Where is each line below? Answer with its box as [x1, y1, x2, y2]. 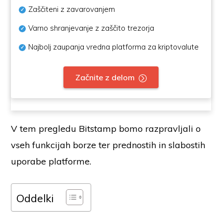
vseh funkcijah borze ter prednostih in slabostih [11, 139, 206, 151]
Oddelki [16, 191, 54, 205]
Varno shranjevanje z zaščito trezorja [28, 23, 155, 33]
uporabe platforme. [11, 156, 92, 167]
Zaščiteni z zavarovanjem [28, 4, 117, 14]
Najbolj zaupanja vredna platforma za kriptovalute [28, 42, 199, 52]
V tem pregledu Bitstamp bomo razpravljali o [11, 123, 201, 135]
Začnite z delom [75, 72, 135, 83]
